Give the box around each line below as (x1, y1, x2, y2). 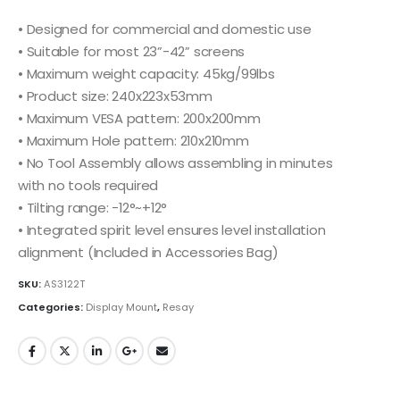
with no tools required (18, 175, 159, 195)
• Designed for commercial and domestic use (18, 19, 312, 38)
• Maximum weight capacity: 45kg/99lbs (18, 63, 275, 83)
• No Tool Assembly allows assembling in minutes (18, 153, 333, 172)
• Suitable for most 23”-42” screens (18, 41, 246, 61)
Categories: (18, 300, 86, 315)
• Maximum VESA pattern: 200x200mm (18, 108, 261, 128)
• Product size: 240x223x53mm (18, 86, 212, 105)
